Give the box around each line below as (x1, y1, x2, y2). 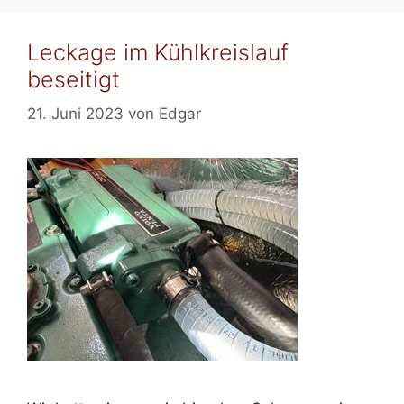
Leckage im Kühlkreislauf (27, 38, 289, 66)
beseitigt (27, 65, 120, 93)
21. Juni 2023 (27, 105, 124, 124)
